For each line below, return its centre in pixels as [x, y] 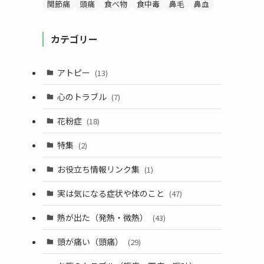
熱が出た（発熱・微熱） [103, 217]
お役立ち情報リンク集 [99, 169]
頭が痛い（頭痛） [91, 241]
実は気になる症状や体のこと [111, 193]
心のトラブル [82, 96]
